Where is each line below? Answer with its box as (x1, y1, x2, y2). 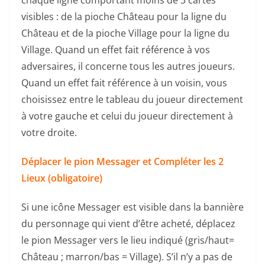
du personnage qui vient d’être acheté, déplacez (21, 216, 235, 230)
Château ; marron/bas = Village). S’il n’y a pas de (21, 250, 232, 263)
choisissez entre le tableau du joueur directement (21, 92, 243, 106)
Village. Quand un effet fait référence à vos (21, 43, 210, 56)
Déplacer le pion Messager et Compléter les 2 (21, 154, 224, 168)
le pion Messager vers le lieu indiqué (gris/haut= (21, 233, 234, 247)
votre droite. (21, 125, 77, 139)
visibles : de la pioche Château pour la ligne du (21, 9, 227, 23)
